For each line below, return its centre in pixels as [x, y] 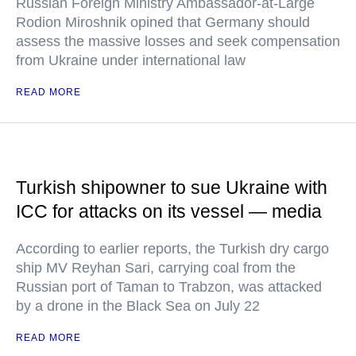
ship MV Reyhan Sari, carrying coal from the [156, 268]
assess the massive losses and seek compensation [178, 41]
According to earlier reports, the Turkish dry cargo [172, 249]
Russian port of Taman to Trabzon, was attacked [169, 287]
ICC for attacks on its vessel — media [169, 211]
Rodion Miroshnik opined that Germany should [163, 22]
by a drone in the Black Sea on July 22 [138, 306]
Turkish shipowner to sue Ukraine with [172, 188]
